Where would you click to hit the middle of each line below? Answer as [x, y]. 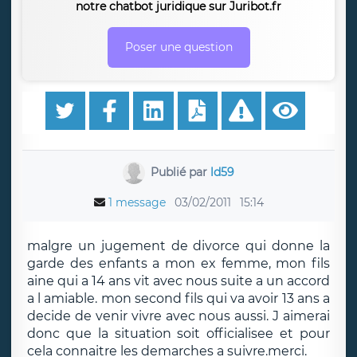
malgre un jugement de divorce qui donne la [178, 246]
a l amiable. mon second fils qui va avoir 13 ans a [178, 298]
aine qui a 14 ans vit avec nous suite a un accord [178, 281]
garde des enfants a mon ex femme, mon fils [178, 263]
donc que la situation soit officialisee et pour [178, 333]
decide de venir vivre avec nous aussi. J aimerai [178, 316]
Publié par [181, 172]
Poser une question [178, 47]
